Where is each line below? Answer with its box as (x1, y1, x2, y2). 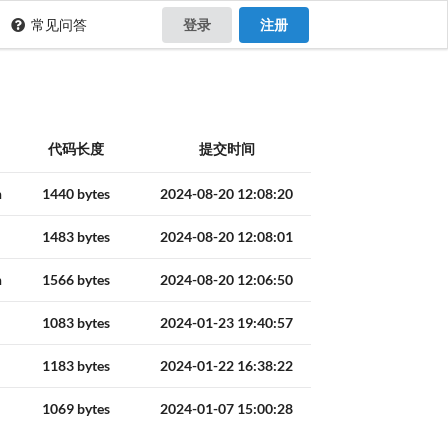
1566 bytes (42, 271, 110, 289)
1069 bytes (42, 400, 110, 418)
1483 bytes (42, 228, 110, 246)
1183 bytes (42, 357, 110, 375)
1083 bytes (42, 314, 110, 332)
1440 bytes (42, 185, 110, 203)
